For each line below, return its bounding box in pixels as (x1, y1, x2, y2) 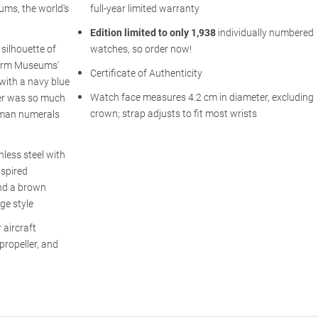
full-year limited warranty (89, 1, 199, 16)
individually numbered (215, 26, 314, 40)
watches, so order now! (89, 42, 192, 56)
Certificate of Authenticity (89, 66, 202, 80)
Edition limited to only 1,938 (89, 26, 216, 40)
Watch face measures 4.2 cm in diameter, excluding (89, 90, 314, 104)
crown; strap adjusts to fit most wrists (89, 106, 257, 121)
